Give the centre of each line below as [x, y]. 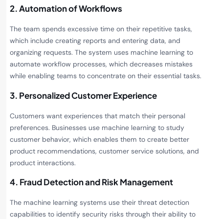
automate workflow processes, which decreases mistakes [101, 64]
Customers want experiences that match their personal [98, 116]
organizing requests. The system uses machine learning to [101, 53]
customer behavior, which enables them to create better [99, 139]
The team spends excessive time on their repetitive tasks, [101, 29]
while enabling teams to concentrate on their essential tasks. [106, 76]
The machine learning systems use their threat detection [99, 202]
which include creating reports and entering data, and [95, 41]
